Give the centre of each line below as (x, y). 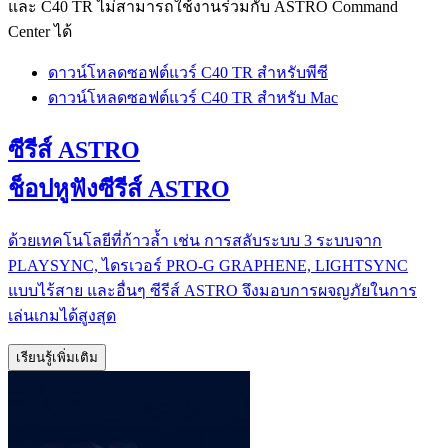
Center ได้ (40, 31)
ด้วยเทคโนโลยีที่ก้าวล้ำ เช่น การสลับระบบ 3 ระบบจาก (195, 240)
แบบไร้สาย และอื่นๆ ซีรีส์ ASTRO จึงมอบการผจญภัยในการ (212, 290)
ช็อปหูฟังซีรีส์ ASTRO (119, 188)
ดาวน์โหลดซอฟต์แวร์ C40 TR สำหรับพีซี (188, 72)
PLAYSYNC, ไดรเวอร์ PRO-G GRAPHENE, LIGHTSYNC (208, 265)
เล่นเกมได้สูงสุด (62, 315)
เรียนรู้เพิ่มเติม (57, 357)
